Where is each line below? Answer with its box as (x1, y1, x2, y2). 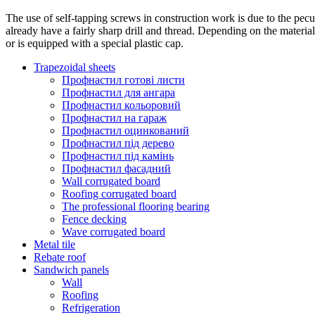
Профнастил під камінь (62, 149, 174, 162)
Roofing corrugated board (62, 187, 176, 200)
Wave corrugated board (62, 225, 165, 238)
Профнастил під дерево (62, 136, 174, 149)
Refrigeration (62, 301, 120, 314)
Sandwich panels (34, 263, 109, 276)
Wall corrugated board (62, 174, 160, 187)
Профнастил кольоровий (62, 98, 181, 111)
